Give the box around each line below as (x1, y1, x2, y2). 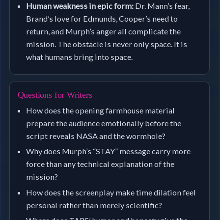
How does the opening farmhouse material (26, 105, 175, 115)
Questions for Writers (17, 90, 92, 100)
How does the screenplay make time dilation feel (26, 187, 196, 197)
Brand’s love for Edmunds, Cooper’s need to (26, 14, 178, 24)
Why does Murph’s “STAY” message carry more (26, 146, 191, 156)
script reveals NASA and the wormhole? (26, 131, 166, 140)
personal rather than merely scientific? (26, 200, 163, 210)
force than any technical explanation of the (26, 159, 175, 169)
